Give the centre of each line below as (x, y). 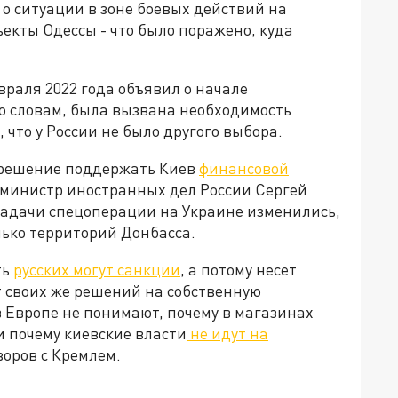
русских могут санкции (97, 270)
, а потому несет (239, 270)
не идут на (227, 334)
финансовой (244, 168)
